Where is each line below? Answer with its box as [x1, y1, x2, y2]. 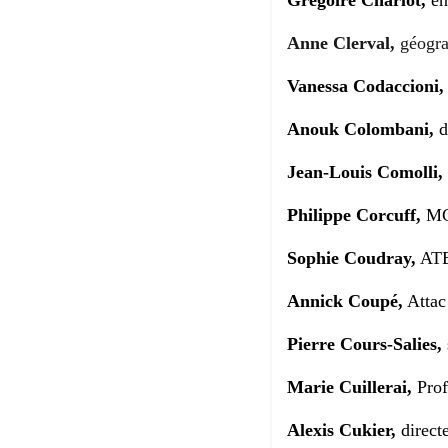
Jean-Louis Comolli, [287, 162, 443, 183]
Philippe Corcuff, [287, 205, 426, 226]
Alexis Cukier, [287, 420, 401, 441]
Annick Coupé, [287, 291, 403, 312]
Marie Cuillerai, [287, 377, 412, 398]
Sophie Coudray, [287, 248, 416, 269]
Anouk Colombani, [287, 119, 434, 140]
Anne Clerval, [287, 33, 400, 54]
